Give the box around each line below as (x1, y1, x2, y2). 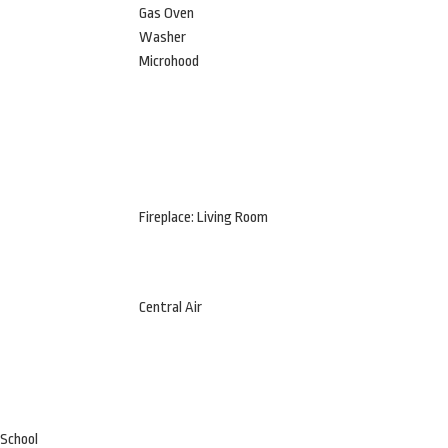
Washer (138, 29, 186, 46)
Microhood (138, 53, 199, 70)
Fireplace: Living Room (138, 209, 268, 226)
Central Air (138, 299, 202, 316)
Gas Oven (138, 5, 194, 22)
